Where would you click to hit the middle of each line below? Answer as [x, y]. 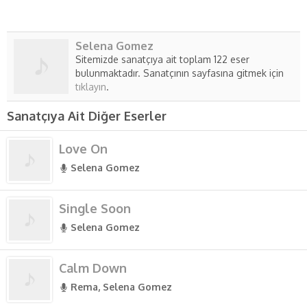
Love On [83, 148]
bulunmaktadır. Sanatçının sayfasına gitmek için [180, 73]
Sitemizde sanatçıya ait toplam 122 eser [162, 59]
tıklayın [91, 86]
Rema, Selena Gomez [121, 286]
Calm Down [93, 268]
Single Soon [95, 208]
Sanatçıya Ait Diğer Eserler [87, 115]
